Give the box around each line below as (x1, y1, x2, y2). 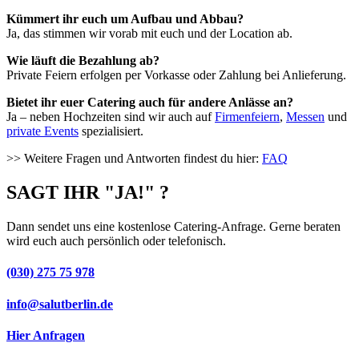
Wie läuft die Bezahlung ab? (6, 54, 159, 68)
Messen (286, 110, 325, 124)
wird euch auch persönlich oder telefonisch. (6, 234, 226, 248)
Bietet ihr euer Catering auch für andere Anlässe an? (6, 95, 293, 110)
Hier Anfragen (6, 329, 85, 343)
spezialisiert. (79, 124, 143, 139)
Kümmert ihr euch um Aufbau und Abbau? (6, 12, 244, 26)
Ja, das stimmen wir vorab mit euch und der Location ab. (6, 26, 292, 41)
